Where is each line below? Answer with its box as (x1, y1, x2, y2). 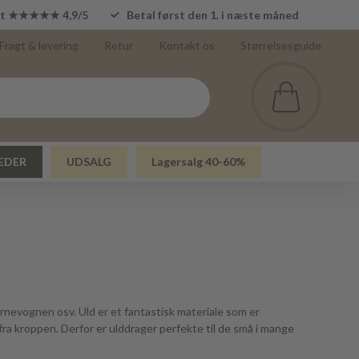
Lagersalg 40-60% (151, 155, 245, 168)
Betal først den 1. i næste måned (127, 8, 300, 22)
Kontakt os (159, 38, 215, 52)
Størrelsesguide (240, 38, 321, 52)
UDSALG (67, 155, 111, 168)
